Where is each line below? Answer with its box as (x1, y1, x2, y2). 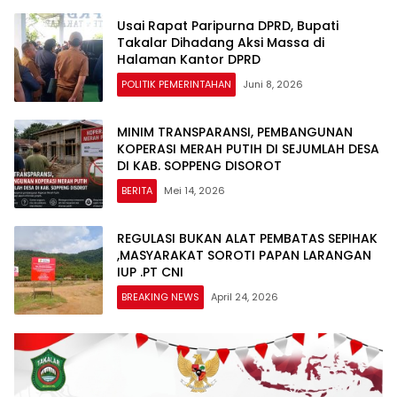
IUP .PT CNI (117, 263, 183, 282)
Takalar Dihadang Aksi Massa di (117, 34, 324, 52)
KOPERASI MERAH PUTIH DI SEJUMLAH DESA (117, 140, 379, 159)
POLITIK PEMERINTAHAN (121, 77, 231, 92)
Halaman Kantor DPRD (117, 51, 261, 69)
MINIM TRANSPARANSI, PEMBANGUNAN (117, 123, 353, 142)
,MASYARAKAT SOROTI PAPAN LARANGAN (117, 246, 371, 265)
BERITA (121, 183, 152, 198)
